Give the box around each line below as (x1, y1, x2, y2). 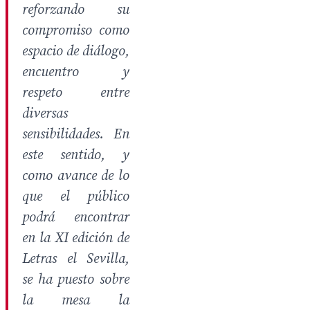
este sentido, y (22, 147, 129, 164)
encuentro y (22, 64, 129, 81)
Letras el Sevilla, (22, 250, 129, 268)
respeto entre (22, 84, 129, 102)
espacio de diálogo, (22, 43, 129, 60)
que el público (22, 188, 129, 206)
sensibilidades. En (22, 126, 129, 143)
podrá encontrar (22, 209, 129, 226)
